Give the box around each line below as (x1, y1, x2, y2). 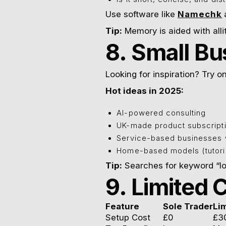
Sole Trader (162, 201, 213, 211)
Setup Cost (105, 212, 150, 222)
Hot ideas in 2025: (105, 86, 184, 96)
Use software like (105, 9, 178, 20)
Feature (105, 201, 139, 211)
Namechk (177, 9, 222, 20)
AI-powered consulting (117, 108, 206, 118)
